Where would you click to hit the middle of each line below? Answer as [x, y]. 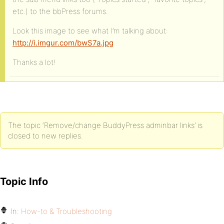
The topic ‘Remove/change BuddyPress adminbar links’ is [105, 125]
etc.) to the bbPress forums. [60, 11]
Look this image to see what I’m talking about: [90, 31]
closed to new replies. [45, 136]
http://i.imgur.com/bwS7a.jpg [63, 43]
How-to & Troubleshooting [66, 211]
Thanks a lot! [34, 62]
